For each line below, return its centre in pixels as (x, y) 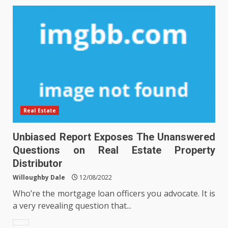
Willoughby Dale (39, 177)
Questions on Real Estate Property (114, 150)
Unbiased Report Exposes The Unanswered (114, 137)
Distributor (38, 163)
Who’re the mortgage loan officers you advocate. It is (114, 193)
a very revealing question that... (72, 205)
